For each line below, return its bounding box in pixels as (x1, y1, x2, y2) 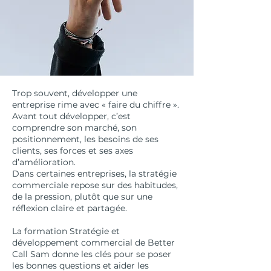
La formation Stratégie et (12, 226, 120, 237)
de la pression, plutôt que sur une (12, 191, 152, 202)
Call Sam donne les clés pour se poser (12, 249, 171, 260)
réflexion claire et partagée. (12, 203, 127, 214)
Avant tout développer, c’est (12, 111, 131, 122)
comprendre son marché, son (12, 122, 137, 133)
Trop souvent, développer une (12, 88, 137, 99)
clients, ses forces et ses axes (12, 145, 133, 156)
